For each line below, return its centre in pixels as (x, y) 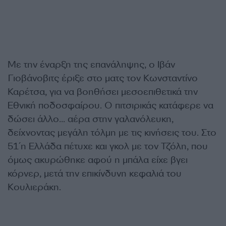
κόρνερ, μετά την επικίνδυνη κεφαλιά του (95, 174)
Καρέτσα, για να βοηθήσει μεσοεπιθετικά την (103, 92)
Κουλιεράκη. (34, 187)
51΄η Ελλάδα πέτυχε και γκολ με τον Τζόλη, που (108, 146)
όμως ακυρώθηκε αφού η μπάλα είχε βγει (98, 160)
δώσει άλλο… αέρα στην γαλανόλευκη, (91, 119)
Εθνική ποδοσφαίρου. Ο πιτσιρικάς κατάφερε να (110, 105)
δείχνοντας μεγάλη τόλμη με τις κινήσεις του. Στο (112, 133)
